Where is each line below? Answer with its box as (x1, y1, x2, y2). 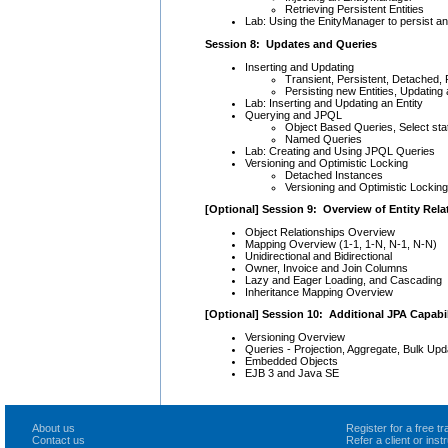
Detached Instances (285, 168, 383, 181)
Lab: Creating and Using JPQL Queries (245, 144, 435, 157)
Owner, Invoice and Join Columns (245, 261, 408, 274)
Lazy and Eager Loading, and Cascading (245, 273, 442, 286)
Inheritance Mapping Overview (245, 285, 393, 298)
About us (32, 422, 75, 434)
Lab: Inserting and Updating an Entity (245, 96, 423, 109)
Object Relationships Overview (245, 225, 395, 238)
